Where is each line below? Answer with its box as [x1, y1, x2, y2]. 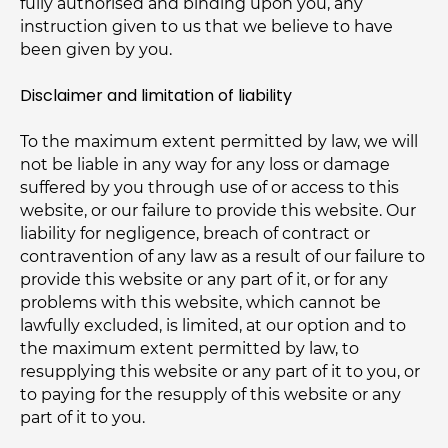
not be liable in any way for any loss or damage [20, 155, 390, 174]
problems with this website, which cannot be [20, 293, 381, 312]
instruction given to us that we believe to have [20, 17, 393, 36]
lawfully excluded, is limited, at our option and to [20, 316, 406, 335]
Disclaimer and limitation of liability [20, 84, 292, 107]
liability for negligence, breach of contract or [20, 224, 370, 243]
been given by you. [20, 40, 172, 59]
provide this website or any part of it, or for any [20, 270, 388, 289]
